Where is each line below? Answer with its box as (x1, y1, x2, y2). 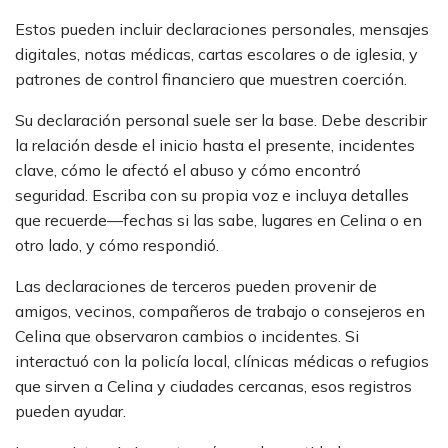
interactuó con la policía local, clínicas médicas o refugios (15, 351, 429, 371)
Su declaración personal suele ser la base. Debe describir (15, 110, 427, 130)
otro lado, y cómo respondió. (15, 235, 219, 255)
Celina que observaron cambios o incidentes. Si (15, 326, 359, 346)
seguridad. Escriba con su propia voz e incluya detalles (15, 185, 409, 205)
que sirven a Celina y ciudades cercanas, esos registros (15, 376, 412, 396)
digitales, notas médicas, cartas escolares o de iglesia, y (15, 44, 418, 64)
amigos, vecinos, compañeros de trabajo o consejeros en (15, 301, 425, 321)
